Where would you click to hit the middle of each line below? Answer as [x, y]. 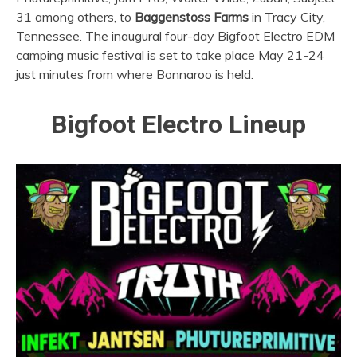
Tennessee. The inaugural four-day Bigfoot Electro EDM [175, 36]
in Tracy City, [287, 17]
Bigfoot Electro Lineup [178, 124]
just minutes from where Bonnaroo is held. [135, 74]
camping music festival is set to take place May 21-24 [170, 55]
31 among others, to [74, 17]
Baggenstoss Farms [190, 17]
